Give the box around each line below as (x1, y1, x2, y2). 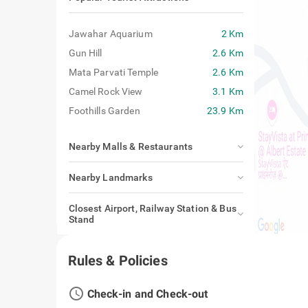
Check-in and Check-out (161, 287, 283, 300)
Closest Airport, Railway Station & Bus (68, 203, 236, 214)
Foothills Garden (68, 105, 140, 116)
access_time (67, 284, 159, 302)
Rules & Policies (67, 252, 168, 269)
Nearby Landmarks (68, 172, 153, 183)
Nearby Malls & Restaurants (68, 141, 193, 152)
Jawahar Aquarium (68, 28, 153, 39)
